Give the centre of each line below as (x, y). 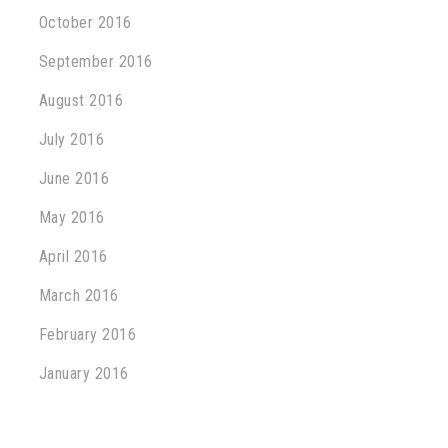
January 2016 (83, 373)
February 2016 (87, 334)
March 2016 (78, 295)
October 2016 (85, 22)
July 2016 (71, 139)
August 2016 (81, 100)
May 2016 (71, 217)
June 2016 (74, 178)
